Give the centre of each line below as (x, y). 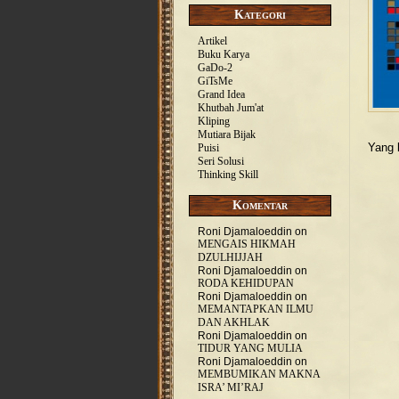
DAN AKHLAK (234, 322)
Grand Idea (221, 94)
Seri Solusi (221, 161)
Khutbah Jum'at (231, 108)
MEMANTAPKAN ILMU (256, 309)
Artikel (212, 41)
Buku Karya (224, 54)
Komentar (260, 205)
